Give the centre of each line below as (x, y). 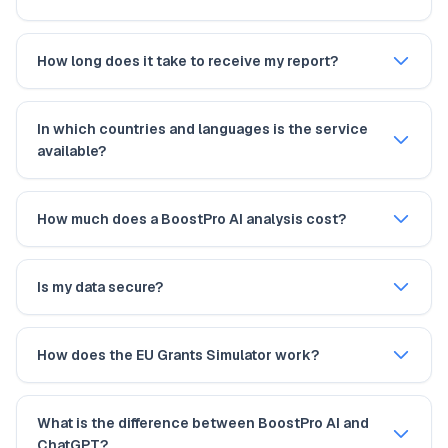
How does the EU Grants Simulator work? (178, 355)
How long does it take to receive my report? (187, 61)
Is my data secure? (100, 287)
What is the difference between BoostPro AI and (203, 423)
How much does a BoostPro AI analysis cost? (191, 219)
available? (71, 151)
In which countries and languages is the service (202, 129)
